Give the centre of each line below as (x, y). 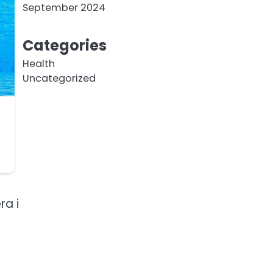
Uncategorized (59, 78)
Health (38, 64)
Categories (64, 45)
